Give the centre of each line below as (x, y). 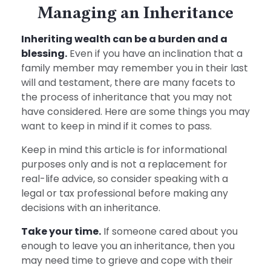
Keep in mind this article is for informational (124, 150)
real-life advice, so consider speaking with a (125, 179)
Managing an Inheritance (135, 12)
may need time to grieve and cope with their (127, 260)
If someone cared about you (169, 231)
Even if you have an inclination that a (155, 54)
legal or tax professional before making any (125, 193)
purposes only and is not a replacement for (124, 164)
